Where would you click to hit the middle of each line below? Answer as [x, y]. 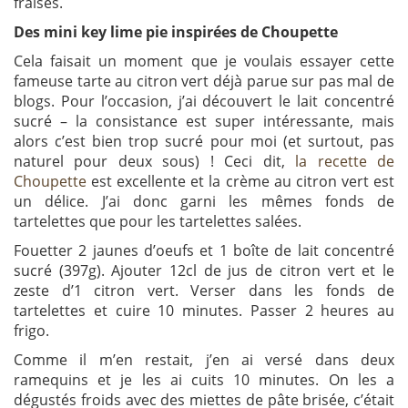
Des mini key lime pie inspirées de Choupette [176, 32]
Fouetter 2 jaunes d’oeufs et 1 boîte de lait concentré [204, 251]
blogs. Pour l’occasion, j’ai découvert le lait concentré [204, 102]
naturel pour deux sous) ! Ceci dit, [155, 162]
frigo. [31, 331]
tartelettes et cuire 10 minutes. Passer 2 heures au [204, 311]
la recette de [345, 162]
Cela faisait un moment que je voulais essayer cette [204, 61]
